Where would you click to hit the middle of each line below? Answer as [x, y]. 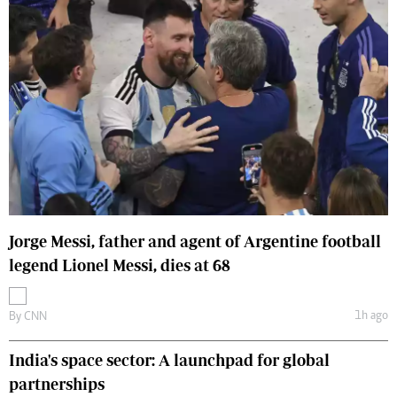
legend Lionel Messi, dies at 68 [120, 266]
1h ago [371, 316]
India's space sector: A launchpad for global [169, 361]
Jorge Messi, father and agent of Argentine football [195, 242]
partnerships [57, 385]
